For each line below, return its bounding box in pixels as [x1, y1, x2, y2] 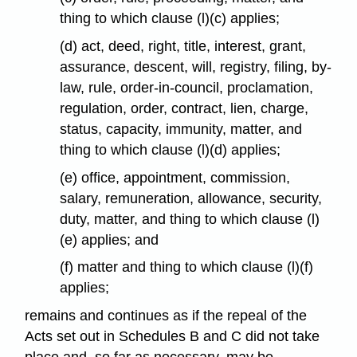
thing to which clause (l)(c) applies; [60, 10, 280, 27]
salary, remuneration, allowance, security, [60, 190, 323, 206]
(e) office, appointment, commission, [60, 169, 291, 186]
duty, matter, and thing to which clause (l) [60, 210, 320, 227]
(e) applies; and [60, 231, 159, 248]
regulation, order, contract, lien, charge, [60, 100, 309, 116]
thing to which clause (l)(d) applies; [60, 141, 281, 158]
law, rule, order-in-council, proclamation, [60, 79, 314, 96]
